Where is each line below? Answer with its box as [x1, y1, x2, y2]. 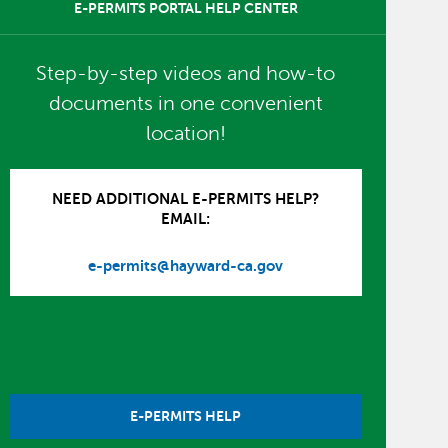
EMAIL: [161, 210, 211, 227]
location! [145, 122, 226, 145]
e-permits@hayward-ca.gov [88, 256, 284, 274]
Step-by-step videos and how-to [36, 62, 336, 85]
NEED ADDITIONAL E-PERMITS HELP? [52, 190, 320, 207]
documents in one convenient [48, 92, 323, 115]
